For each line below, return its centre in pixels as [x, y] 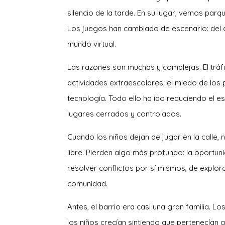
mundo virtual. [93, 44]
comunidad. [89, 184]
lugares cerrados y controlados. [126, 114]
